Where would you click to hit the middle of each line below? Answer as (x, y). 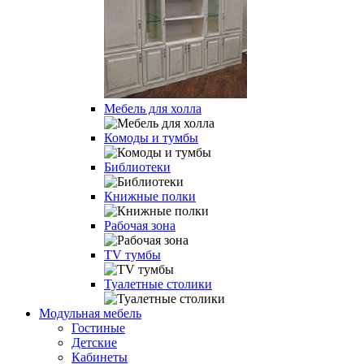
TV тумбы (132, 255)
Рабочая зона (140, 225)
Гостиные (98, 328)
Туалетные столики (158, 284)
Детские (94, 342)
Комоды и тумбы (151, 138)
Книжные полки (150, 196)
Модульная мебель (90, 313)
